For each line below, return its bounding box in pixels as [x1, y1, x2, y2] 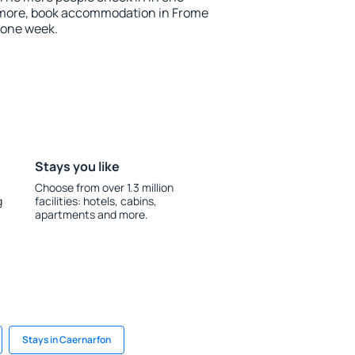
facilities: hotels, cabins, [34, 193, 157, 208]
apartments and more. [34, 207, 148, 222]
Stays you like [34, 158, 120, 175]
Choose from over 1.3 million [34, 180, 174, 195]
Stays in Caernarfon [22, 333, 111, 346]
